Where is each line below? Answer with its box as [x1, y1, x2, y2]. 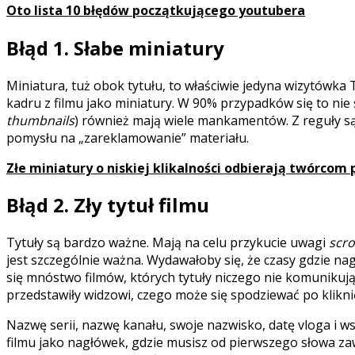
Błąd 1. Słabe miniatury [6, 34, 224, 61]
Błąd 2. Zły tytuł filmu [6, 192, 209, 219]
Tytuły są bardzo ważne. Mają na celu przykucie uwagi [6, 234, 329, 252]
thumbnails [6, 111, 74, 129]
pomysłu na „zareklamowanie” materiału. [6, 128, 249, 147]
